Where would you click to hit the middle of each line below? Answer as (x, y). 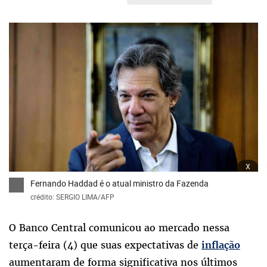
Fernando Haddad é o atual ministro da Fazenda (119, 184)
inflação (221, 245)
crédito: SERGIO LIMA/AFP (72, 197)
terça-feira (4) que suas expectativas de (105, 245)
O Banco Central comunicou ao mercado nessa (119, 228)
